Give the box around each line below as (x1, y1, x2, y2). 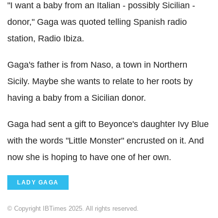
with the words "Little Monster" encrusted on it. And (7, 136, 204, 146)
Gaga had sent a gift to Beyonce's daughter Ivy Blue (7, 119, 209, 129)
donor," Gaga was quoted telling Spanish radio (7, 17, 187, 27)
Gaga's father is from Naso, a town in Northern (7, 60, 187, 70)
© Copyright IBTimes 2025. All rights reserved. (7, 205, 139, 213)
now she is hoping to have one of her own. (7, 152, 171, 163)
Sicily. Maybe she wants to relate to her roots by (7, 76, 193, 87)
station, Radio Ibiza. (7, 34, 84, 44)
